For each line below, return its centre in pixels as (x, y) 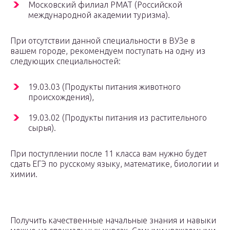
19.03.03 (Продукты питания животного (104, 87)
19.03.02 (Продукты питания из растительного (118, 117)
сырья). (42, 128)
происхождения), (61, 97)
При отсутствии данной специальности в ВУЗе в (103, 40)
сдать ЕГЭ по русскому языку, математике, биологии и (114, 164)
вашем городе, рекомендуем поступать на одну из (108, 51)
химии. (24, 174)
